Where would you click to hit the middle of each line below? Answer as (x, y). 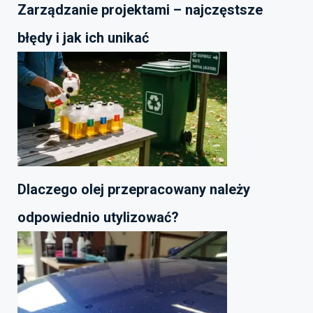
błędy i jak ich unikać (83, 38)
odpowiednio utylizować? (98, 218)
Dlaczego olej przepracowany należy (134, 190)
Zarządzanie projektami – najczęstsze (140, 10)
